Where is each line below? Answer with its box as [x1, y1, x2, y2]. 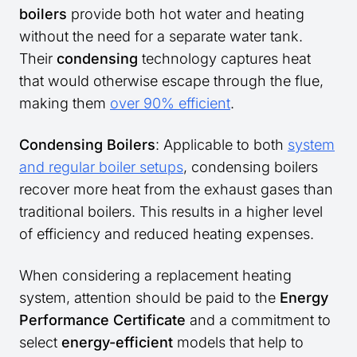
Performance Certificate [19, 312, 186, 329]
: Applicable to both [155, 136, 288, 154]
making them [19, 95, 110, 112]
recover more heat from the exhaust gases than [19, 181, 333, 198]
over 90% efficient [110, 95, 230, 112]
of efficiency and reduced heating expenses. [19, 226, 314, 243]
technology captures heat [138, 50, 311, 68]
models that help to [173, 334, 304, 351]
